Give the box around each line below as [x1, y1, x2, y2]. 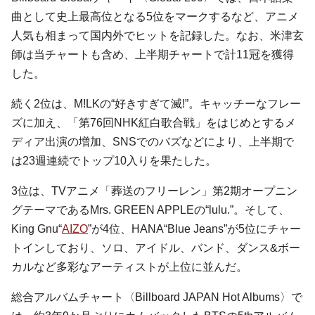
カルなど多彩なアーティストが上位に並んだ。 [11, 261, 247, 273]
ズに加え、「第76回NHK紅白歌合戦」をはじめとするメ [11, 117, 296, 129]
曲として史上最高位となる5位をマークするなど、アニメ [11, 11, 299, 22]
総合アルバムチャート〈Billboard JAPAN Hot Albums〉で [11, 291, 302, 303]
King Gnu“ [11, 223, 62, 235]
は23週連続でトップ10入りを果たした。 [11, 155, 217, 167]
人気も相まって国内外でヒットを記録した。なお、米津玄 [11, 30, 304, 41]
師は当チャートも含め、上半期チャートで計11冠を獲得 [11, 49, 294, 60]
